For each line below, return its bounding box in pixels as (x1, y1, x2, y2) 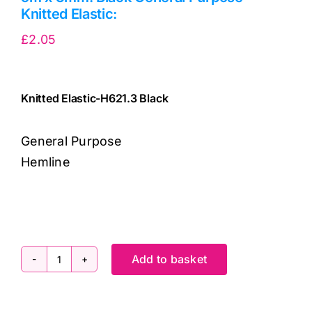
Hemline (21, 155, 70, 170)
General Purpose (21, 134, 122, 149)
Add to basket (132, 251, 208, 266)
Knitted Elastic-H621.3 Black (21, 91, 169, 106)
